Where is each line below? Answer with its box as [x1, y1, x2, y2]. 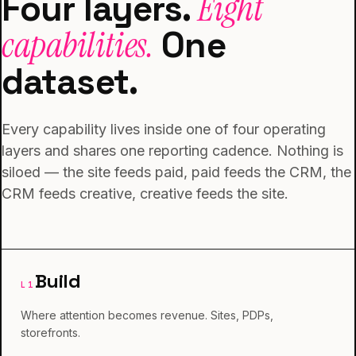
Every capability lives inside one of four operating [2, 121, 326, 137]
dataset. [2, 59, 137, 104]
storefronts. [21, 326, 80, 339]
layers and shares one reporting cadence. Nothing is [2, 142, 343, 159]
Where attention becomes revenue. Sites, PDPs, [21, 308, 273, 322]
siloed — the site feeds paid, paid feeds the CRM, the [2, 164, 351, 180]
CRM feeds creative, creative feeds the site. [2, 185, 288, 202]
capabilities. [2, 22, 154, 68]
